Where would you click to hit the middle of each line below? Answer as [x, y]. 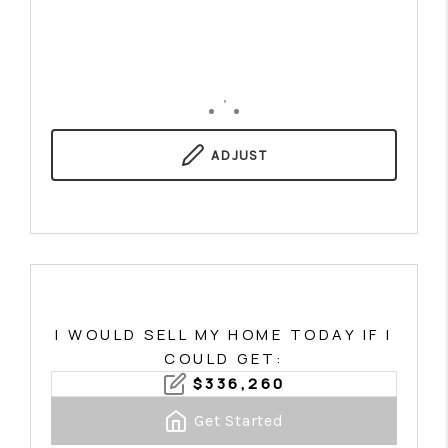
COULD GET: [224, 358]
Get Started [239, 420]
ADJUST [239, 155]
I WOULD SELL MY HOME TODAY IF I [224, 334]
